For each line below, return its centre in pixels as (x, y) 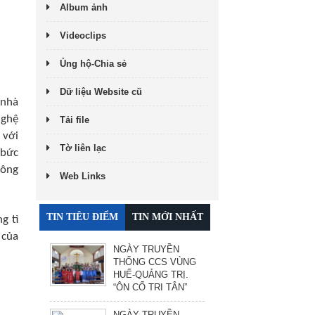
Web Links (83, 176)
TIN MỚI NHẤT (168, 217)
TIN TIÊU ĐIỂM (82, 217)
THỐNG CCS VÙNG (155, 262)
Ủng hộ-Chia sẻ (93, 63)
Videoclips (83, 35)
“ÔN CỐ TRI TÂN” (150, 287)
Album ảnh (84, 7)
